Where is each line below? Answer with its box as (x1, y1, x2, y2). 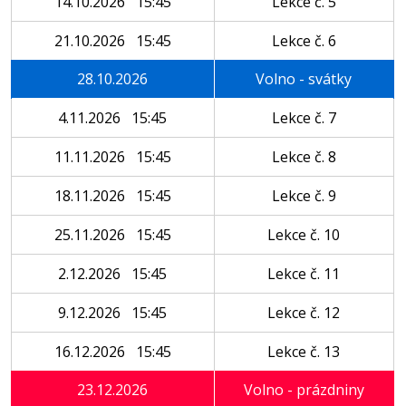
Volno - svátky (256, 69, 353, 89)
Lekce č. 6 (271, 31, 336, 51)
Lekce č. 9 (271, 186, 336, 206)
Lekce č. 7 (271, 108, 336, 128)
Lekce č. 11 (267, 264, 341, 284)
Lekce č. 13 (267, 342, 341, 362)
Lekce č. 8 (271, 147, 336, 167)
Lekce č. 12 (267, 303, 341, 323)
